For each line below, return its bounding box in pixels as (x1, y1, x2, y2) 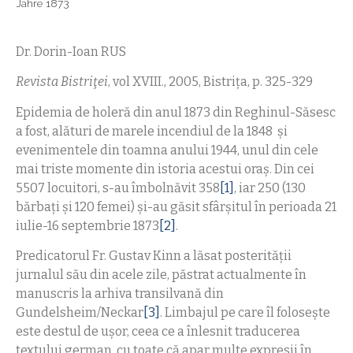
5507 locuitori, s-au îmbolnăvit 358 (16, 180, 220, 195)
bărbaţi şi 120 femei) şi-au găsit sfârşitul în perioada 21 (16, 199, 336, 214)
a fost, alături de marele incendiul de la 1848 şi (16, 123, 288, 139)
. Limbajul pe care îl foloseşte (160, 305, 330, 321)
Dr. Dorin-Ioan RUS (16, 44, 126, 59)
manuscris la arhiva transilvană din (16, 286, 224, 302)
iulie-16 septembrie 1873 (16, 217, 159, 233)
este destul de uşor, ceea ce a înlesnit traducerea (16, 324, 300, 340)
